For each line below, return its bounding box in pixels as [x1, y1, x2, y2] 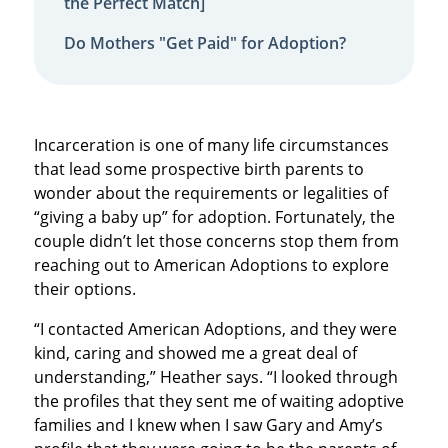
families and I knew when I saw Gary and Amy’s [33, 413, 383, 436]
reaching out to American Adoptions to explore [33, 253, 389, 276]
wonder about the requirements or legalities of [33, 181, 388, 204]
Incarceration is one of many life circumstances [33, 133, 389, 156]
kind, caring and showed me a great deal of [33, 341, 357, 364]
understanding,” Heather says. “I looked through [33, 365, 398, 388]
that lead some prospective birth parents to [33, 157, 364, 180]
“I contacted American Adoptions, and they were [33, 317, 397, 340]
